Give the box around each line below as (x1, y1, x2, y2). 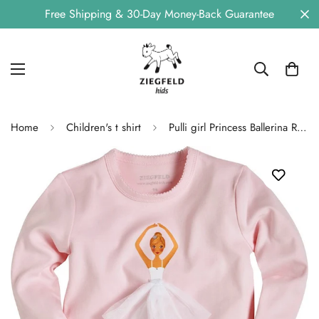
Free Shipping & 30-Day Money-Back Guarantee (45, 6, 274, 22)
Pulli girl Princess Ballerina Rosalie (297, 120, 307, 136)
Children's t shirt (66, 120, 141, 136)
